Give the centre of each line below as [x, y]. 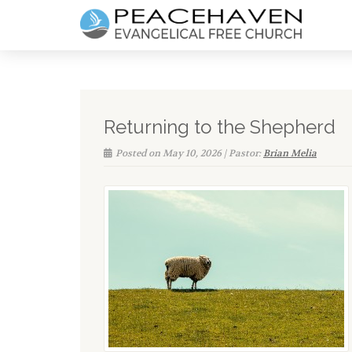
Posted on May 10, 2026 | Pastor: [189, 153]
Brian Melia [290, 153]
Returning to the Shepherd [220, 127]
